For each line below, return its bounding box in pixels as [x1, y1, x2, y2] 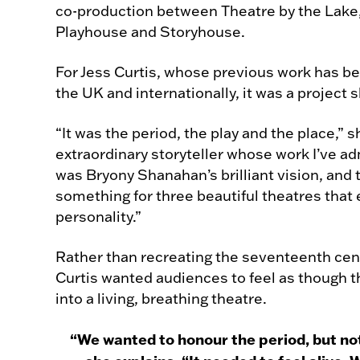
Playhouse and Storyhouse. [55, 22, 245, 41]
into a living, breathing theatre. [55, 289, 267, 308]
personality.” [55, 207, 141, 226]
